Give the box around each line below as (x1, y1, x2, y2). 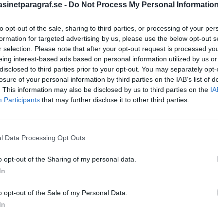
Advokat (127, 162, 152, 171)
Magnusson (127, 173, 193, 189)
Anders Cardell (154, 161, 208, 172)
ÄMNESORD (127, 143, 166, 152)
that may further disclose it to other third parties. (40, 96, 189, 104)
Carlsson (127, 189, 175, 205)
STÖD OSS (127, 30, 160, 39)
